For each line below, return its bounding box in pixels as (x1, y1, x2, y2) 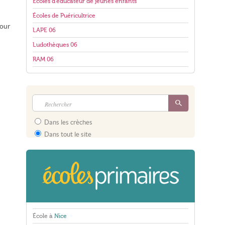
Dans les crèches (43, 119, 92, 126)
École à (33, 212, 54, 219)
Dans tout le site (43, 131, 91, 138)
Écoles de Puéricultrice (33, 12, 95, 19)
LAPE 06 (33, 27, 56, 34)
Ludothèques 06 (33, 41, 77, 48)
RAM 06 (33, 56, 54, 63)
